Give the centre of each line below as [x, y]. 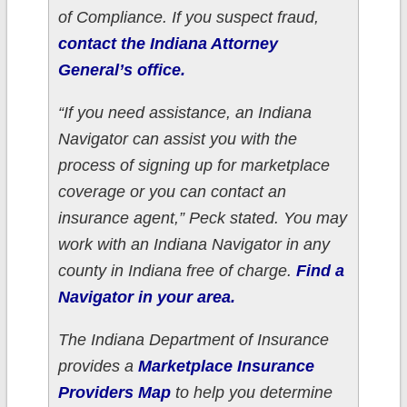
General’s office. [121, 70]
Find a [320, 271]
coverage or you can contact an [172, 192]
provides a [98, 367]
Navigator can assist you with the [177, 139]
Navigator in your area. [146, 298]
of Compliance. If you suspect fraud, [188, 18]
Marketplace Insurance [226, 367]
